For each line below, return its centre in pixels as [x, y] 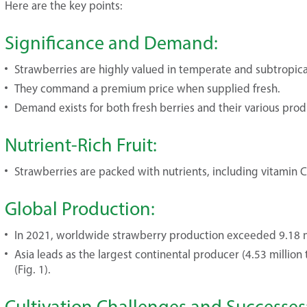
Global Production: [80, 208]
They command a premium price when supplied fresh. [147, 88]
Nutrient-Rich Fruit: [81, 145]
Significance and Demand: [111, 42]
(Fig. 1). [33, 269]
